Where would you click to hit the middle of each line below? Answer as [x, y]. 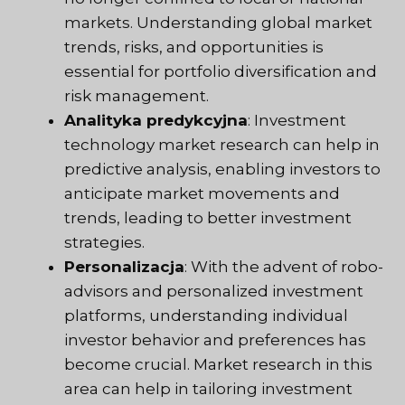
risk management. [137, 95]
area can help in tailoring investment [208, 388]
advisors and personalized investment [214, 291]
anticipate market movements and [202, 193]
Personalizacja [124, 266]
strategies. [104, 242]
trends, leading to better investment [208, 217]
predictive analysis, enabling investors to [222, 169]
